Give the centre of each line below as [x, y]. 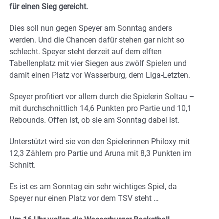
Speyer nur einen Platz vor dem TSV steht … [84, 198]
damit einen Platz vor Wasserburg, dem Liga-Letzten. [100, 75]
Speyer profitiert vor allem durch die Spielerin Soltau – [102, 97]
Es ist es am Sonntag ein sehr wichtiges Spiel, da [93, 187]
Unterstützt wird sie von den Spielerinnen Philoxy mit [99, 142]
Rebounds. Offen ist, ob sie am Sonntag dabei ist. [94, 120]
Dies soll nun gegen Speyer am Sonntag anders [91, 28]
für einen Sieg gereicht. [49, 7]
